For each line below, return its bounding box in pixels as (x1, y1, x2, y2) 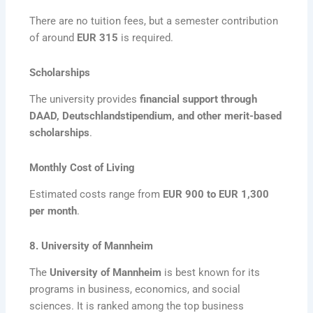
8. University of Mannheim (29, 239, 154, 252)
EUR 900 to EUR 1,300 (163, 188, 270, 201)
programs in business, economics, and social (29, 283, 241, 296)
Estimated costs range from (29, 188, 163, 201)
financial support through (140, 93, 258, 106)
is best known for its (161, 266, 261, 279)
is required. (118, 31, 174, 45)
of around (29, 31, 78, 45)
